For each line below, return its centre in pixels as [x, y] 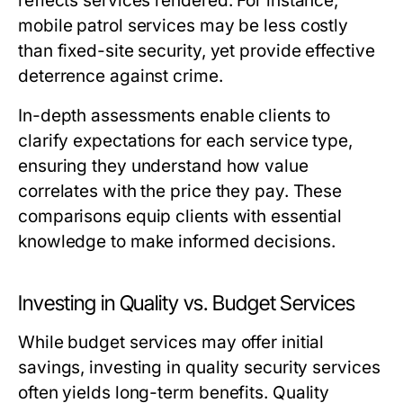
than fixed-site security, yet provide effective [197, 51]
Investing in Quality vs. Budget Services [187, 303]
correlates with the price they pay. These [180, 191]
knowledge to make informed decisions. [177, 242]
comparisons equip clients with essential [180, 216]
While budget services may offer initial [171, 342]
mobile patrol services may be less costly [184, 26]
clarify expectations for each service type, [185, 141]
